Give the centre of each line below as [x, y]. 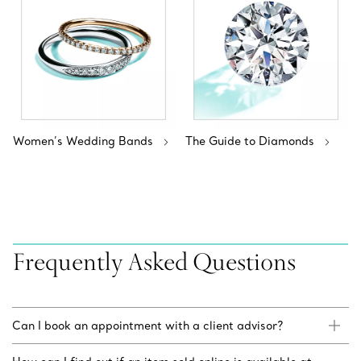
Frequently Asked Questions [154, 261]
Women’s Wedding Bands [83, 141]
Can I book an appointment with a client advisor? [147, 326]
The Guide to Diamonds [250, 141]
